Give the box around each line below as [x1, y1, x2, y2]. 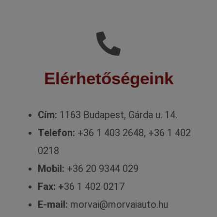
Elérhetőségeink [44, 68, 173, 88]
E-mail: [38, 198, 68, 210]
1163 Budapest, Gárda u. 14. [57, 108, 178, 121]
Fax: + [38, 180, 64, 192]
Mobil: [38, 162, 65, 174]
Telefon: [38, 126, 76, 139]
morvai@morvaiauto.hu [68, 198, 169, 210]
